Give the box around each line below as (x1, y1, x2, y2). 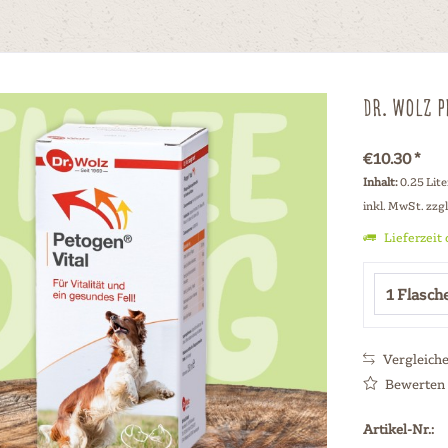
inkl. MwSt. (362, 198, 426, 213)
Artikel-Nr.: (362, 420, 434, 437)
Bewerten (381, 375, 445, 392)
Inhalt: (362, 174, 400, 189)
